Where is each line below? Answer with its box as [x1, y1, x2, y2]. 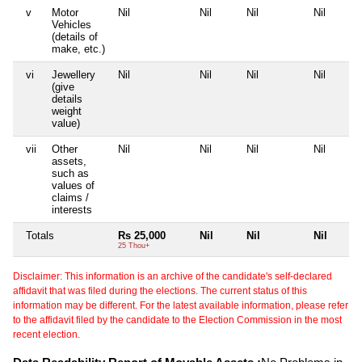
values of [52, 179, 95, 192]
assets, [52, 154, 86, 167]
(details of [52, 30, 98, 43]
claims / [52, 191, 89, 204]
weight [52, 104, 82, 117]
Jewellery [52, 68, 95, 81]
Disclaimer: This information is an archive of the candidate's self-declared [13, 270, 332, 282]
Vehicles [52, 18, 91, 31]
